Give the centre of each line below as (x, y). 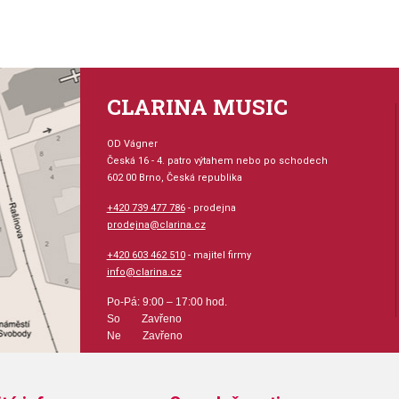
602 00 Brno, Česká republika (174, 178)
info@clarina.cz (144, 272)
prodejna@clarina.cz (156, 225)
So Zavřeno (144, 319)
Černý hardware (280, 28)
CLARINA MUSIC (197, 107)
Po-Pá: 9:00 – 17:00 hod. (167, 302)
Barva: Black (270, 53)
